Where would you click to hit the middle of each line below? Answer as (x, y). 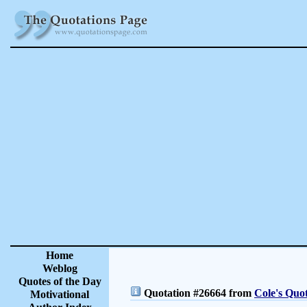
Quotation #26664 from (198, 293)
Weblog (60, 268)
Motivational (60, 294)
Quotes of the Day (60, 281)
